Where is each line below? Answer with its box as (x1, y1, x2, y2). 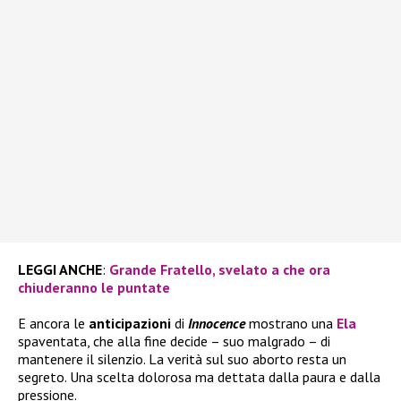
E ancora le (18, 314, 89, 333)
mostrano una (245, 314, 337, 333)
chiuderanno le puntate (18, 278, 170, 297)
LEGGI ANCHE (18, 260, 102, 279)
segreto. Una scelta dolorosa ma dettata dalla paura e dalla (18, 368, 380, 387)
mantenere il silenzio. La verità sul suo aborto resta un (18, 350, 346, 369)
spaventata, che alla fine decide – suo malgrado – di (18, 332, 330, 351)
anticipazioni (89, 314, 171, 333)
